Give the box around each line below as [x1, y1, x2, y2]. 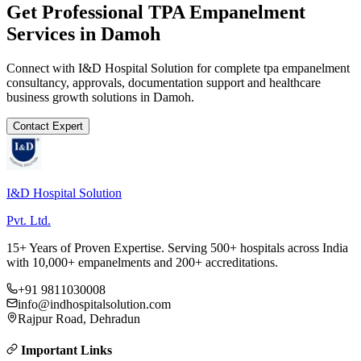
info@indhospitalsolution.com [18, 297, 171, 311]
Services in [6, 23, 101, 44]
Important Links [18, 342, 112, 357]
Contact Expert [13, 119, 83, 132]
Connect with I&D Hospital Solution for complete [6, 60, 263, 75]
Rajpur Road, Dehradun [18, 311, 140, 326]
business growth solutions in [6, 89, 153, 104]
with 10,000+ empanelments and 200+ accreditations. [6, 255, 278, 269]
